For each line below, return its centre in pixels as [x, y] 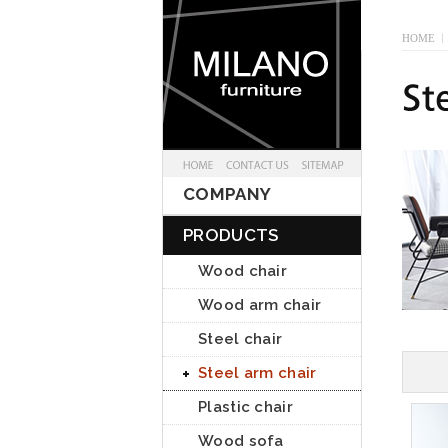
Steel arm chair [257, 373]
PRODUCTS [231, 235]
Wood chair [242, 271]
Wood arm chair [260, 305]
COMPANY [227, 194]
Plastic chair [245, 407]
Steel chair [240, 339]
